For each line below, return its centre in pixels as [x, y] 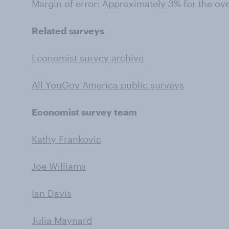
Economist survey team [84, 112]
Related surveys [68, 31]
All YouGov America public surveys [108, 85]
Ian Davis [52, 193]
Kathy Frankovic [66, 139]
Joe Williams [59, 166]
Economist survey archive [88, 58]
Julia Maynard [62, 220]
